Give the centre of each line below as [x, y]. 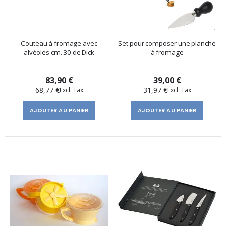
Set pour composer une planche [167, 44]
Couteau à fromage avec [59, 44]
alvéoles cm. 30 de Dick [59, 53]
